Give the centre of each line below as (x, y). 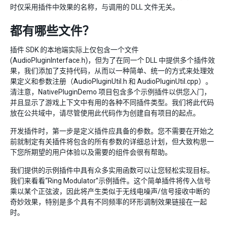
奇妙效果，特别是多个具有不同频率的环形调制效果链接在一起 (108, 202)
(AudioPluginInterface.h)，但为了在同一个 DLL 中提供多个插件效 (113, 60)
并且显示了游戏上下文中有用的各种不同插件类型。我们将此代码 (112, 102)
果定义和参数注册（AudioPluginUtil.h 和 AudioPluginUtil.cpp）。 (111, 81)
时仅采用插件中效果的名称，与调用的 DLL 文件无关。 (95, 7)
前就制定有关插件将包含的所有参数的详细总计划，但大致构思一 (112, 142)
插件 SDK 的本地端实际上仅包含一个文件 (74, 50)
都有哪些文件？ (52, 31)
